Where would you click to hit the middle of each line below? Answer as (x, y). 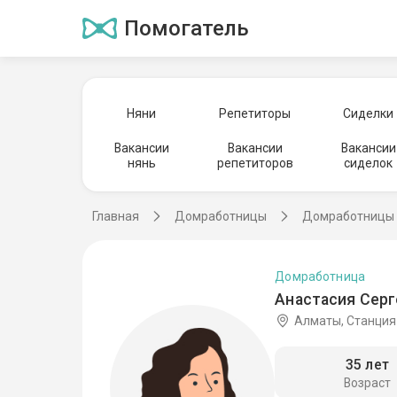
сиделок (369, 163)
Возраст (367, 383)
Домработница (320, 276)
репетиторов (255, 163)
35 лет (367, 365)
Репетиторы (255, 113)
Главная (116, 216)
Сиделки (369, 113)
